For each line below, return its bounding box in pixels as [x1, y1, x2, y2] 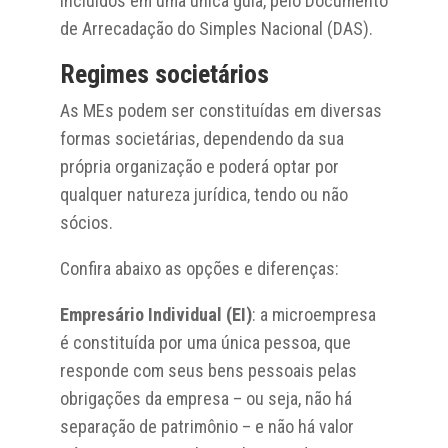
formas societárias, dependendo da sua [59, 127, 344, 149]
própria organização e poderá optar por [59, 155, 339, 177]
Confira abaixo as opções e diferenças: [59, 257, 339, 279]
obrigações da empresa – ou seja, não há [59, 387, 352, 409]
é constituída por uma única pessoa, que [59, 331, 351, 353]
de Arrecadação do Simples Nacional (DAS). [59, 17, 373, 39]
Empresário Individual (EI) [59, 303, 252, 325]
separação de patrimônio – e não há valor [59, 415, 354, 437]
